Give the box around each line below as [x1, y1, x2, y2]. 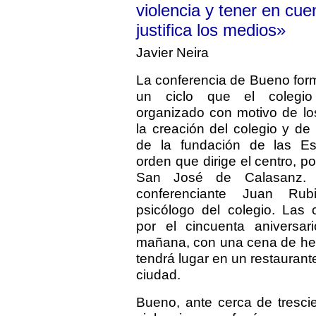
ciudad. [136, 267, 181, 282]
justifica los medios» [136, 20, 286, 39]
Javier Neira [136, 44, 209, 60]
